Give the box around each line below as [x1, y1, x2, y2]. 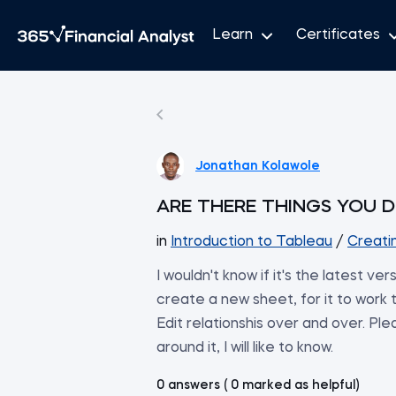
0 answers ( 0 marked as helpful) [156, 379, 359, 392]
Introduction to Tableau [171, 235, 332, 249]
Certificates [296, 27, 380, 42]
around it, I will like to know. [156, 341, 333, 355]
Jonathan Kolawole [195, 159, 320, 172]
